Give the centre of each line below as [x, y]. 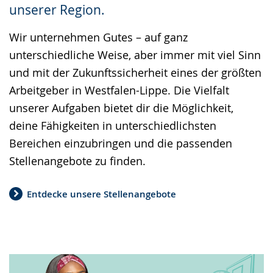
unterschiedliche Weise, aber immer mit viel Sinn [135, 55]
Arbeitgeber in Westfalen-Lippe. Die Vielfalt [119, 90]
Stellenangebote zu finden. [77, 161]
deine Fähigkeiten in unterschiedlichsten [113, 126]
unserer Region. [57, 10]
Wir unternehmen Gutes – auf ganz [98, 37]
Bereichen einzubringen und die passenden [121, 143]
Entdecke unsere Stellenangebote [101, 194]
